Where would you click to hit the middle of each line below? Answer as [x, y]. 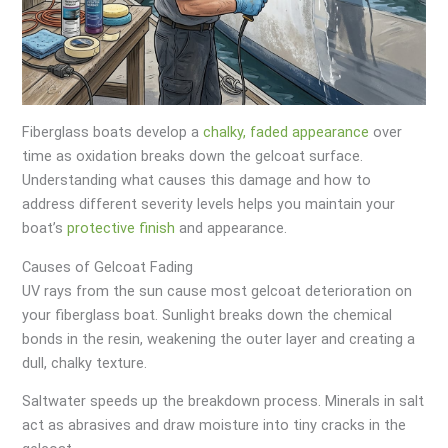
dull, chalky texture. [85, 362]
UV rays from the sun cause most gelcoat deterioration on [217, 290]
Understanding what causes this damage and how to [197, 179]
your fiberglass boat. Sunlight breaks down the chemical [207, 314]
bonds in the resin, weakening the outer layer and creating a [219, 338]
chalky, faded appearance [286, 131]
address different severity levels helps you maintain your [209, 203]
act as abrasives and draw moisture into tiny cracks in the [214, 425]
